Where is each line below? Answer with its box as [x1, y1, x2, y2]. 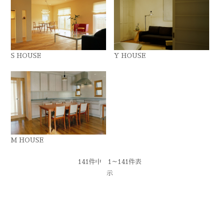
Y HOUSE [114, 52, 146, 59]
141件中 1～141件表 [78, 158, 142, 165]
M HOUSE [11, 137, 44, 143]
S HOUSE [11, 52, 42, 59]
